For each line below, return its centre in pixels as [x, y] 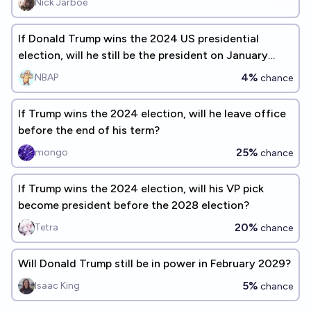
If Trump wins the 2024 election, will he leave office [152, 114]
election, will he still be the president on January [143, 55]
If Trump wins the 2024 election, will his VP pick [141, 188]
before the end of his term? [89, 130]
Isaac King [57, 286]
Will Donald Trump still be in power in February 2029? [154, 263]
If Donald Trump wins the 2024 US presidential [138, 39]
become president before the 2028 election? [134, 205]
